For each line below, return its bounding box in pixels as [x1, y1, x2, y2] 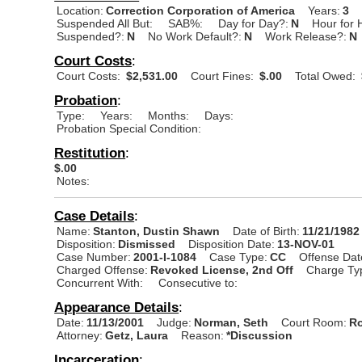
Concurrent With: [57, 276, 144, 289]
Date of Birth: [233, 224, 301, 238]
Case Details [54, 207, 135, 224]
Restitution [54, 144, 126, 161]
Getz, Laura [105, 328, 172, 342]
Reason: [181, 328, 225, 342]
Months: [148, 108, 190, 122]
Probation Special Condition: [57, 121, 202, 135]
